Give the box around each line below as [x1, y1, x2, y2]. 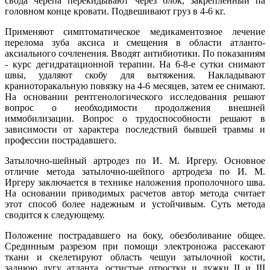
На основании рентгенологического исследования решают [5, 92, 265, 102]
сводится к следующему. [5, 210, 105, 221]
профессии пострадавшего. [5, 135, 116, 146]
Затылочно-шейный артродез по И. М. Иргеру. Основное [5, 155, 265, 166]
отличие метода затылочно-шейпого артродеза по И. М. [5, 166, 265, 177]
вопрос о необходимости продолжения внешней [5, 102, 265, 113]
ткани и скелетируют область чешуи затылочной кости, [5, 252, 265, 263]
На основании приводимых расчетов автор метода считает [5, 188, 265, 199]
